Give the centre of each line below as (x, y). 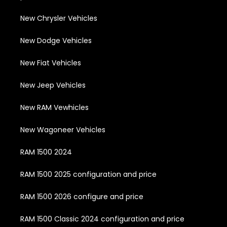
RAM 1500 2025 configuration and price (88, 174)
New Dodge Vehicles (56, 40)
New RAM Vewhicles (54, 107)
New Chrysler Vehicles (59, 18)
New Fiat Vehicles (51, 63)
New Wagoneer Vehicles (63, 129)
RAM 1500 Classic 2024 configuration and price (102, 219)
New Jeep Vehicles (53, 85)
